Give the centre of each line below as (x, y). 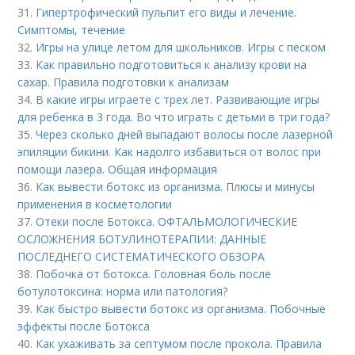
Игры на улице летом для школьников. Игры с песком (181, 47)
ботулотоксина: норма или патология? (123, 291)
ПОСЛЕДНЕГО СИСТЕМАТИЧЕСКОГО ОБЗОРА (141, 256)
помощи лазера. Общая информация (118, 169)
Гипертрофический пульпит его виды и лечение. (166, 12)
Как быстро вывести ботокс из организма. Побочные (181, 309)
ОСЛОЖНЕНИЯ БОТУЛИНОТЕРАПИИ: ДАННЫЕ (142, 239)
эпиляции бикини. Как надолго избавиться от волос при (170, 152)
